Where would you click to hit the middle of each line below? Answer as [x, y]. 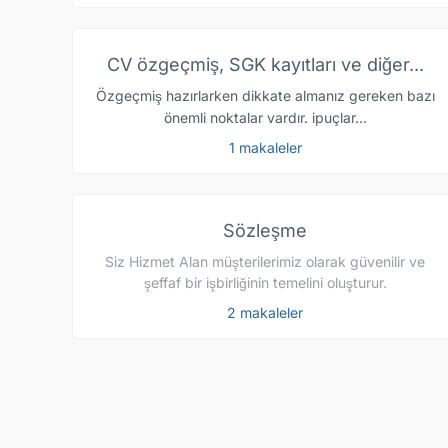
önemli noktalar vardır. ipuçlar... [265, 118]
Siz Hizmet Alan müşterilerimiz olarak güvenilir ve [265, 262]
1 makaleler [265, 148]
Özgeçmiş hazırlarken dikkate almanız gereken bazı [265, 96]
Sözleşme [265, 231]
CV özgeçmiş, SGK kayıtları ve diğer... [265, 65]
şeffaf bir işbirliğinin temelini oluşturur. [265, 283]
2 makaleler [265, 313]
